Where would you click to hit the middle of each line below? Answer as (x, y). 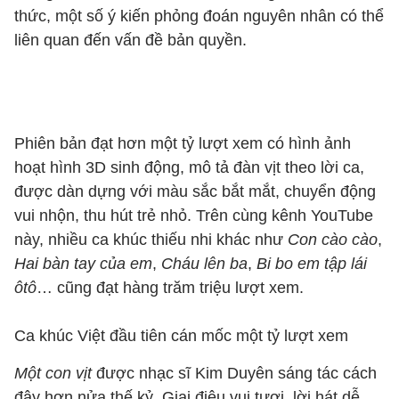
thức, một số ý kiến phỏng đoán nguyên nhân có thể (199, 16)
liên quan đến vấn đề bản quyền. (130, 40)
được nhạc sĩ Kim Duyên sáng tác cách (234, 373)
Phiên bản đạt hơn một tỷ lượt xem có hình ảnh (183, 143)
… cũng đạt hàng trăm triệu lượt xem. (170, 288)
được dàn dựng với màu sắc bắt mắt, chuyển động (195, 191)
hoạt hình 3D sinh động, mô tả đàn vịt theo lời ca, (189, 167)
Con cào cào (333, 240)
